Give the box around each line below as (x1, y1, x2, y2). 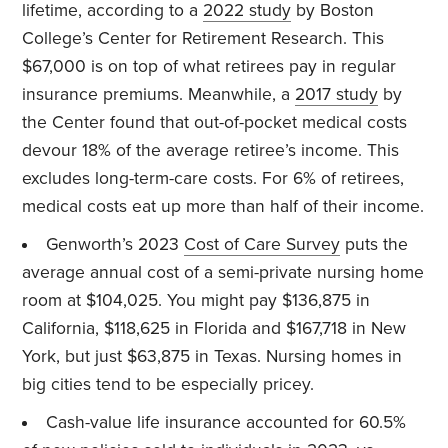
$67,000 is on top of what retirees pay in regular (22, 55, 397, 77)
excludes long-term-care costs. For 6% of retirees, (22, 167, 405, 189)
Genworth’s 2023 (45, 233, 184, 255)
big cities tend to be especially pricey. (22, 373, 315, 395)
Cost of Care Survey (183, 233, 340, 255)
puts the (339, 233, 408, 255)
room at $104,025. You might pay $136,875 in (22, 289, 371, 311)
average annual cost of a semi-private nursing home (22, 261, 425, 283)
